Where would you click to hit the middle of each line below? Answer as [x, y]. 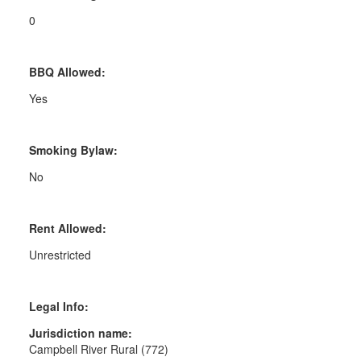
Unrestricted [60, 254]
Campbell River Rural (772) [98, 349]
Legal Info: [58, 306]
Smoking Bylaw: [73, 149]
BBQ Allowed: [67, 71]
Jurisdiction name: [80, 332]
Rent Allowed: [67, 228]
